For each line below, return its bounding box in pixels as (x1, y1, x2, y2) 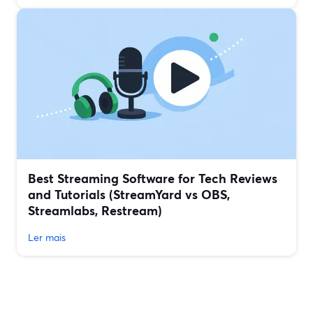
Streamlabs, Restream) (28, 202, 162, 219)
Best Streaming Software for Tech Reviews (28, 170, 277, 187)
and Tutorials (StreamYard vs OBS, (28, 186, 230, 203)
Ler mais (28, 231, 66, 245)
